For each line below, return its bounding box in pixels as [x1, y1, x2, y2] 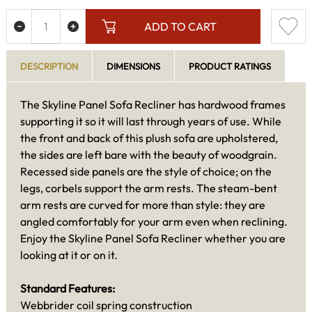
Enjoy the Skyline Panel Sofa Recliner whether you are [20, 231, 286, 245]
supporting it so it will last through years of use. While [20, 114, 281, 128]
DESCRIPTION [20, 60, 78, 72]
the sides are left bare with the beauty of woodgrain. [20, 147, 277, 162]
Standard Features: [20, 281, 115, 295]
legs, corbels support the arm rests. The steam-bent [20, 180, 277, 195]
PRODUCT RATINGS [189, 60, 271, 72]
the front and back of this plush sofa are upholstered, [20, 130, 278, 145]
